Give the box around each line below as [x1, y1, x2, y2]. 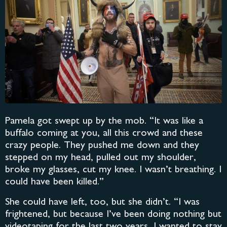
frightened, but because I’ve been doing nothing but [5, 210, 221, 220]
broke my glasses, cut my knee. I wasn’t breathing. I [5, 165, 221, 175]
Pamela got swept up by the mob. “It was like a [5, 117, 203, 127]
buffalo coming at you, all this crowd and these [5, 129, 203, 139]
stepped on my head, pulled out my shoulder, [5, 153, 196, 163]
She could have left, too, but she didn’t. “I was [5, 198, 200, 208]
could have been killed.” [5, 177, 104, 187]
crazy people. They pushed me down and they [5, 141, 199, 151]
